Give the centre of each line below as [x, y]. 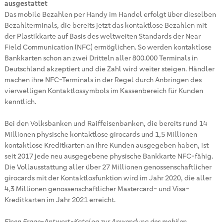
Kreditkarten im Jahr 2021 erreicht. [60, 199]
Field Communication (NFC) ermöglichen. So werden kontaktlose [108, 47]
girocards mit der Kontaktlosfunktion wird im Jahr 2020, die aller [108, 178]
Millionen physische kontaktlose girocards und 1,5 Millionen [101, 134]
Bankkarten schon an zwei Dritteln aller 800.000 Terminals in [101, 58]
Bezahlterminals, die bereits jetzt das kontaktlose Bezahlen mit [105, 25]
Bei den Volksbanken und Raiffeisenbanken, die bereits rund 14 [106, 123]
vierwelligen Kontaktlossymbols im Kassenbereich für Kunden [104, 90]
